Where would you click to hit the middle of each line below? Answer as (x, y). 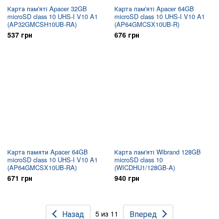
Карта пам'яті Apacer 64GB (154, 9)
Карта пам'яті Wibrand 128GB (158, 152)
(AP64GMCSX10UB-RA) (42, 167)
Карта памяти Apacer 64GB (48, 152)
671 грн (20, 178)
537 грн (20, 35)
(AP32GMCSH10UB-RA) (42, 24)
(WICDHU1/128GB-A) (145, 167)
